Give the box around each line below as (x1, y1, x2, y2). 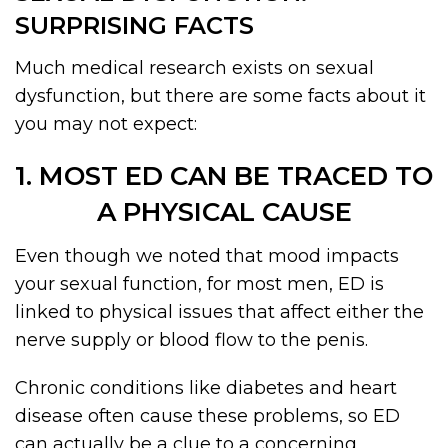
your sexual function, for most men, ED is (15, 273, 384, 296)
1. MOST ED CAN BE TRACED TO (15, 160, 433, 193)
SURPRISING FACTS (15, 11, 254, 41)
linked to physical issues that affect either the (15, 301, 424, 324)
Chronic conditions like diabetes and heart (15, 377, 397, 400)
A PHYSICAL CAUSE (96, 196, 352, 229)
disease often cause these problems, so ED (15, 405, 400, 428)
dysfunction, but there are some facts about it (15, 85, 426, 108)
